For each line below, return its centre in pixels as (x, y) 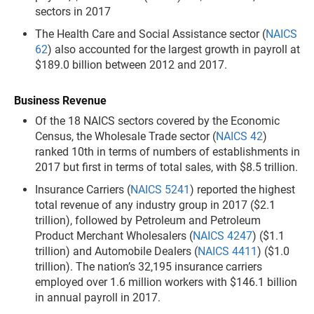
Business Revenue (60, 101)
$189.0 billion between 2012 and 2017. (131, 65)
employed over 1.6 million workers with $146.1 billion (166, 282)
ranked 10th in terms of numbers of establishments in (168, 152)
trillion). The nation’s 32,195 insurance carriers (149, 267)
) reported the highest (243, 190)
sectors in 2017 (73, 12)
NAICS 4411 (227, 251)
